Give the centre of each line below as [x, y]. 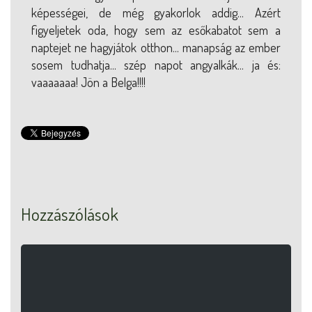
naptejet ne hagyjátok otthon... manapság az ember [156, 47]
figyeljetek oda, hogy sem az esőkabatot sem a [156, 30]
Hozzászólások [70, 213]
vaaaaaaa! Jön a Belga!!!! [88, 82]
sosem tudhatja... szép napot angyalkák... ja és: [156, 64]
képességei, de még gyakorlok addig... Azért [156, 12]
